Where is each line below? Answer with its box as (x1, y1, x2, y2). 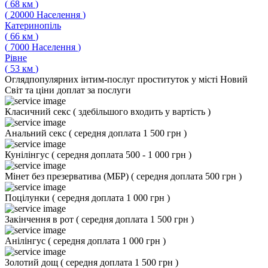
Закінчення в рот (5, 214, 76, 224)
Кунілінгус (5, 150, 51, 160)
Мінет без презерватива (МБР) (5, 171, 131, 181)
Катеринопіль (5, 20, 61, 31)
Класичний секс (5, 106, 73, 117)
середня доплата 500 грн (136, 171, 239, 181)
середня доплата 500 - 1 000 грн (57, 150, 188, 160)
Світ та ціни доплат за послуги (5, 85, 131, 95)
